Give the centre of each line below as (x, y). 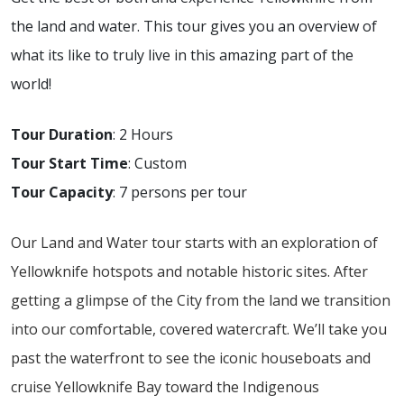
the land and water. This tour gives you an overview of (194, 26)
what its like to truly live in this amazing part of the (182, 55)
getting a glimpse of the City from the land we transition (201, 300)
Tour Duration (62, 134)
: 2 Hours (143, 134)
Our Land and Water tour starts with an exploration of (194, 242)
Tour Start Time (69, 163)
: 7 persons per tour (180, 192)
